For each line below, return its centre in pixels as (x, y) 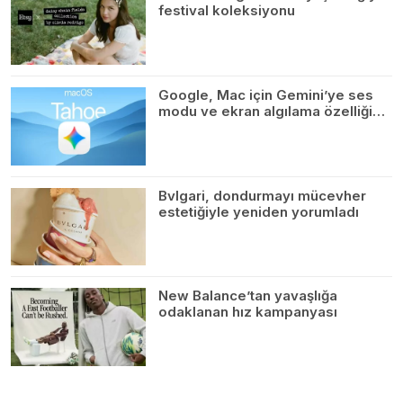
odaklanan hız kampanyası (248, 312)
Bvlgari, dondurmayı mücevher (262, 195)
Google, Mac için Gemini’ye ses (266, 94)
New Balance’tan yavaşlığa (248, 296)
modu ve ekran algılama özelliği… (272, 111)
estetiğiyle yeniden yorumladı (259, 211)
